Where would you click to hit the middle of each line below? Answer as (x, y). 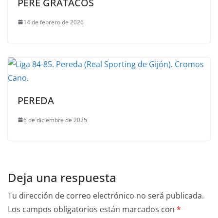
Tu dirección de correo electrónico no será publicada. (106, 195)
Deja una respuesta (62, 177)
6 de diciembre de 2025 (55, 120)
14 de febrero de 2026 (54, 22)
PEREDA (36, 100)
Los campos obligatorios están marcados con (92, 209)
